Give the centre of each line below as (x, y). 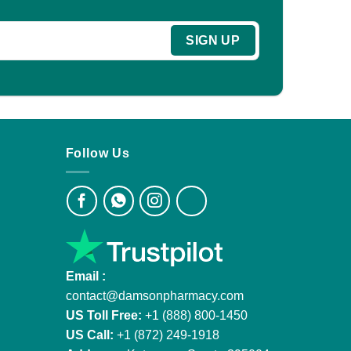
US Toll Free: (103, 316)
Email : (85, 277)
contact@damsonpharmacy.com (154, 296)
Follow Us (98, 153)
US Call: (89, 335)
